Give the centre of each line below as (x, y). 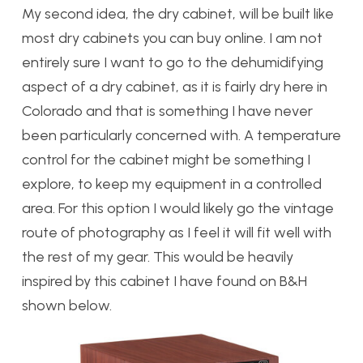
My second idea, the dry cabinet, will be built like (178, 14)
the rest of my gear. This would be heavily (158, 257)
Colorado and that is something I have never (167, 111)
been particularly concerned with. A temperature (181, 136)
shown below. (68, 306)
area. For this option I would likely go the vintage (178, 209)
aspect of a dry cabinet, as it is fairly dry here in (175, 87)
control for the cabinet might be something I (166, 160)
